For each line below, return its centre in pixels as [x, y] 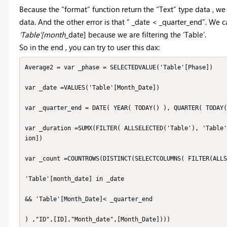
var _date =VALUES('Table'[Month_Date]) [92, 88]
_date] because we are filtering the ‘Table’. [136, 34]
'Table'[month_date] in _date [74, 179]
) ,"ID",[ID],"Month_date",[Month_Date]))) [98, 220]
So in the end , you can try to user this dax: [89, 47]
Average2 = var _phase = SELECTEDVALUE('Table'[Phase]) [119, 68]
